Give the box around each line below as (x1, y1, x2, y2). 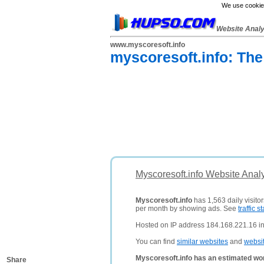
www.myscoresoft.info (110, 41, 185, 49)
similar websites (177, 237, 228, 246)
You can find (136, 237, 177, 246)
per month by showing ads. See (136, 204, 238, 213)
